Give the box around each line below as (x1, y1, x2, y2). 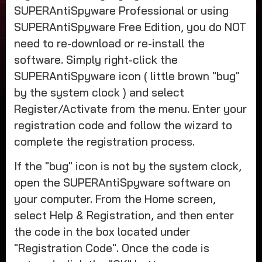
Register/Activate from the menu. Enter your (13, 101, 247, 116)
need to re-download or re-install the (13, 36, 205, 50)
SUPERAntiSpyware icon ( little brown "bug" (13, 68, 240, 83)
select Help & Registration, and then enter (13, 208, 234, 222)
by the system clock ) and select (13, 85, 184, 99)
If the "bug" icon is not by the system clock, (13, 158, 242, 173)
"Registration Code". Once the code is (13, 240, 209, 255)
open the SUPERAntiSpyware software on (13, 175, 230, 189)
